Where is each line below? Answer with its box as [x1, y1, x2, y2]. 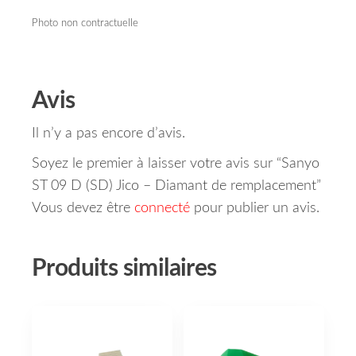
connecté [134, 201, 190, 216]
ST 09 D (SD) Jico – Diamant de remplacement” [32, 179, 321, 194]
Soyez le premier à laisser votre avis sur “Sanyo [32, 157, 319, 172]
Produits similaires [32, 257, 217, 281]
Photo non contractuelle [32, 17, 138, 29]
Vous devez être [32, 201, 134, 216]
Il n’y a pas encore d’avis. [32, 126, 185, 141]
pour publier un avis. [190, 201, 319, 216]
